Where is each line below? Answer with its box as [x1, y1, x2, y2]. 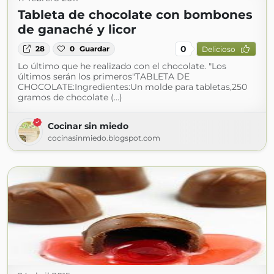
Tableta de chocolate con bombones [18, 7, 253, 22]
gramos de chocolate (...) [18, 92, 122, 103]
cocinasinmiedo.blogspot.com [48, 133, 160, 143]
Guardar [80, 44, 110, 53]
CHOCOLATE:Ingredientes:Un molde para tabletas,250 [18, 81, 247, 92]
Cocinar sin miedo [48, 120, 128, 131]
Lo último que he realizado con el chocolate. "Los [18, 61, 226, 72]
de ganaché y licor [18, 22, 136, 37]
